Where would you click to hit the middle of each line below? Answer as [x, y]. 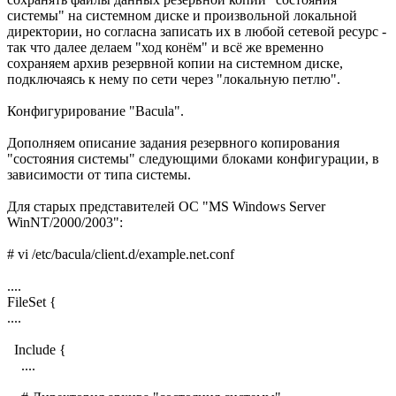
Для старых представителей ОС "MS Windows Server [166, 206]
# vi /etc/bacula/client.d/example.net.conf [121, 254]
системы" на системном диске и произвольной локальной [182, 15]
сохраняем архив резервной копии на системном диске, [175, 63]
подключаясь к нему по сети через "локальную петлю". [174, 79]
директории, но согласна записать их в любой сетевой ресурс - [197, 31]
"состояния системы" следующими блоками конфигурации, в [193, 158]
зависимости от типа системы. [99, 174]
